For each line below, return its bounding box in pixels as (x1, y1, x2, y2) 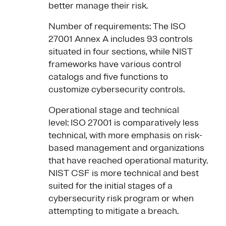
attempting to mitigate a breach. (48, 205, 179, 217)
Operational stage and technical (48, 104, 179, 116)
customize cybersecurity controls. (48, 84, 185, 95)
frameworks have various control (48, 59, 181, 70)
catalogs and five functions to (48, 71, 168, 83)
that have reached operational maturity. (48, 155, 208, 166)
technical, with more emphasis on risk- (48, 130, 202, 141)
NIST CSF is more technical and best (48, 167, 199, 179)
